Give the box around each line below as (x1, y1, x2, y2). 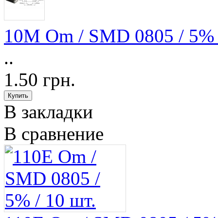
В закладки (4, 101, 93, 123)
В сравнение (4, 123, 104, 145)
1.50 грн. (4, 69, 75, 91)
